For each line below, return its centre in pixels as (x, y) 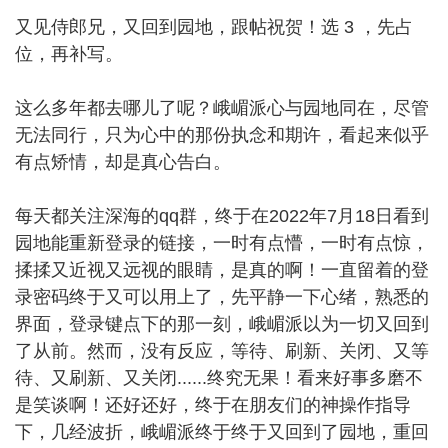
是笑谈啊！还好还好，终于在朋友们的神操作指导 (213, 404)
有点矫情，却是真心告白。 (123, 161)
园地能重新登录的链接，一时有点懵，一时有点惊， (222, 242)
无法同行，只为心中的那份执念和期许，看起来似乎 (222, 134)
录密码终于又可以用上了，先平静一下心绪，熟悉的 (222, 296)
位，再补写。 (69, 53)
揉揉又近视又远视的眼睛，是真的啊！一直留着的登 (222, 269)
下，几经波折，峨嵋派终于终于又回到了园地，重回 (222, 431)
